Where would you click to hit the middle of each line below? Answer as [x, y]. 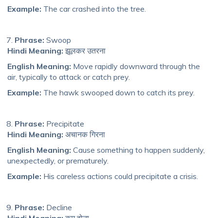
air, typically [27, 77]
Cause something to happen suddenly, [138, 150]
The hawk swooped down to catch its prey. [118, 92]
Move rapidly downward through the [136, 66]
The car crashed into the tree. [94, 9]
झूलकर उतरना [84, 50]
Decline [58, 207]
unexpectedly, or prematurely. [58, 160]
